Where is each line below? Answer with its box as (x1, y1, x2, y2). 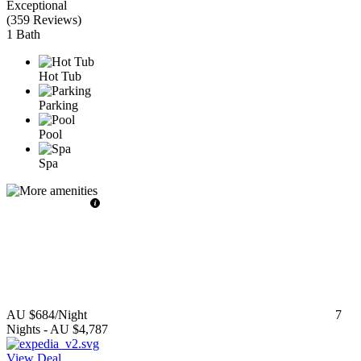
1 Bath (6, 27, 40, 41)
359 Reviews (10, 12, 77, 27)
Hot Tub (39, 68, 81, 83)
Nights (6, 322, 40, 336)
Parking (39, 98, 78, 112)
